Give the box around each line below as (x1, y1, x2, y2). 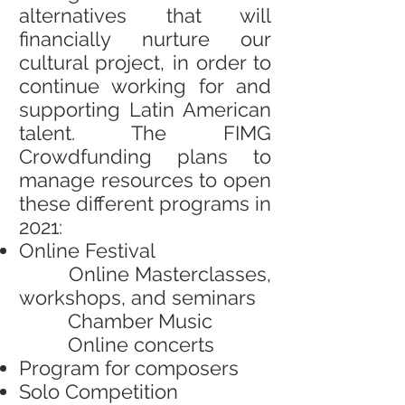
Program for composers (19, 356, 239, 380)
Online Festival (19, 239, 155, 262)
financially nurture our (19, 27, 271, 51)
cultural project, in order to (19, 51, 271, 74)
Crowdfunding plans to (19, 145, 271, 168)
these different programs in (19, 192, 271, 215)
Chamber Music (19, 309, 212, 333)
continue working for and (19, 74, 271, 98)
